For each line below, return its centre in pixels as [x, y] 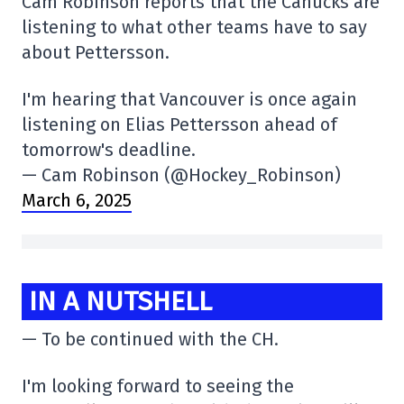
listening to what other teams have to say [194, 28]
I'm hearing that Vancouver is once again [189, 100]
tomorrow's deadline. [109, 150]
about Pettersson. [96, 53]
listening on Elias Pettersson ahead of [179, 125]
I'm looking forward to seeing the [158, 386]
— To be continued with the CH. [150, 339]
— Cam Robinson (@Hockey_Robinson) [181, 175]
